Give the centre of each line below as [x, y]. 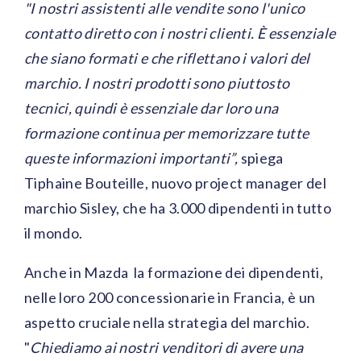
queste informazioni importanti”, [133, 158]
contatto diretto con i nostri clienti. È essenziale [180, 33]
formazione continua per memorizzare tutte [167, 133]
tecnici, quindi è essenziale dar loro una [151, 108]
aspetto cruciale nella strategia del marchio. [167, 323]
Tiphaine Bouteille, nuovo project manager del [176, 183]
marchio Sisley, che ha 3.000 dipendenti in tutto [178, 208]
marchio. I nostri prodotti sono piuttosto [157, 83]
